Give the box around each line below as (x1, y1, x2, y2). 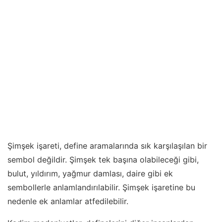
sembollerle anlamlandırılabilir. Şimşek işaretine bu (7, 182, 195, 193)
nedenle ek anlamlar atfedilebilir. (7, 196, 128, 207)
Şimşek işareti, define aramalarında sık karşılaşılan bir (7, 141, 207, 151)
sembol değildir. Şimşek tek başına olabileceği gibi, (7, 155, 199, 165)
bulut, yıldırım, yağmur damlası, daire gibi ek (7, 168, 173, 179)
